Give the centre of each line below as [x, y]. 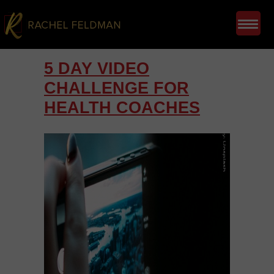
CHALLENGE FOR [117, 88]
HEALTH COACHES [122, 108]
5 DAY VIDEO [97, 68]
